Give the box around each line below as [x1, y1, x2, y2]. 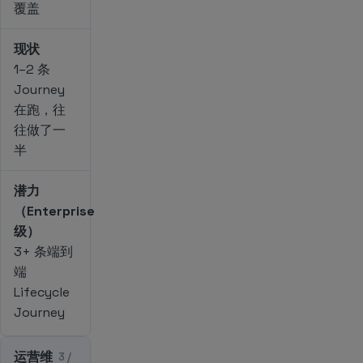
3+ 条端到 [14, 242, 73, 260]
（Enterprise [14, 202, 95, 220]
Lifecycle [14, 283, 70, 301]
